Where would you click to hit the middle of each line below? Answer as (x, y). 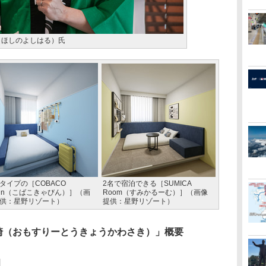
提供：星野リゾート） (138, 201)
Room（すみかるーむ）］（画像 (155, 192)
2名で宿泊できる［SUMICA (147, 183)
